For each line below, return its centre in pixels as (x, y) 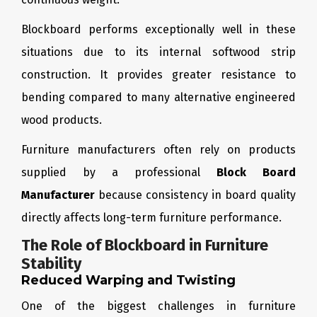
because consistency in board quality (195, 195)
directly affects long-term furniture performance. (151, 218)
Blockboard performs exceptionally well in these (158, 29)
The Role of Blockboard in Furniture (145, 245)
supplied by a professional (119, 172)
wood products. (62, 120)
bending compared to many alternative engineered (158, 97)
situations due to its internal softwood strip (158, 52)
